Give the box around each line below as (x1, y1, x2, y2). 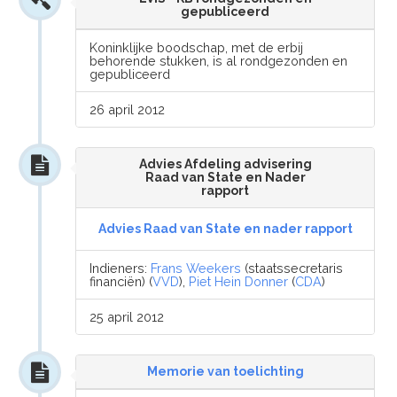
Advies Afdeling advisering (138, 157, 312, 171)
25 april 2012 (90, 309, 165, 324)
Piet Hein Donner (189, 274, 289, 289)
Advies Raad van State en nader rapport (97, 222, 353, 236)
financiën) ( (90, 274, 153, 289)
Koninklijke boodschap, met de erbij (90, 40, 304, 55)
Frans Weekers (151, 261, 242, 276)
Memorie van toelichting (146, 364, 304, 378)
